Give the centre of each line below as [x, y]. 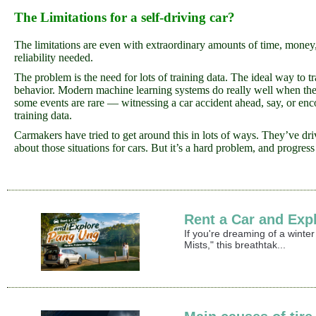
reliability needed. [54, 58]
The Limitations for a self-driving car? [124, 17]
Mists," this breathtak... [235, 245]
